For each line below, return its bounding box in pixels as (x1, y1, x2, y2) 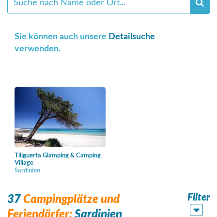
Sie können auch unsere (15, 32, 108, 41)
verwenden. (15, 45, 61, 53)
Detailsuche (108, 32, 155, 41)
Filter (187, 193, 210, 202)
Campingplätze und (21, 194, 120, 205)
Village (15, 160, 33, 166)
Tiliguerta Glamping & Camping (15, 153, 101, 159)
